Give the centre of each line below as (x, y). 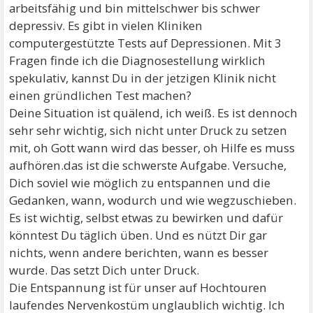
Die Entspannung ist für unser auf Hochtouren (138, 287)
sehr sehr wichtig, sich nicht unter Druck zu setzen (148, 130)
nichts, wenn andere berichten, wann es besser (139, 252)
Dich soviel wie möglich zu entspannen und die (140, 182)
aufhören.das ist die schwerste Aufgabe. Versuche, (148, 165)
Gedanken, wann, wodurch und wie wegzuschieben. (153, 200)
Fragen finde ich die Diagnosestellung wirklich (138, 60)
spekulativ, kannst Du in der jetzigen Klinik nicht (143, 78)
